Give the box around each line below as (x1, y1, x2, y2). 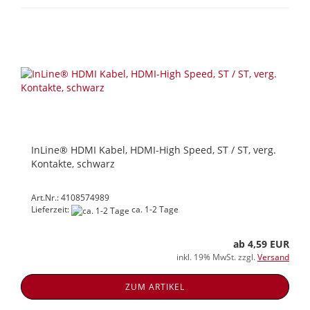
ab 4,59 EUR (233, 237, 289, 250)
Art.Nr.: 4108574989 (31, 192, 109, 204)
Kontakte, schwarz (31, 157, 115, 171)
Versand (257, 250, 289, 263)
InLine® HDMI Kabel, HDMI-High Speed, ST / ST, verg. (31, 143, 276, 157)
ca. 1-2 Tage (129, 203, 179, 216)
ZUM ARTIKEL (125, 280, 185, 293)
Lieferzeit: (31, 203, 71, 216)
